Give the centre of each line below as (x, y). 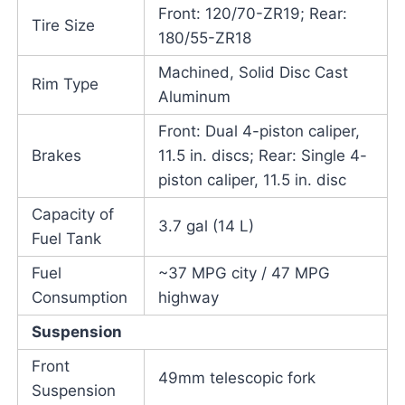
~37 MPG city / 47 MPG (244, 273)
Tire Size (63, 26)
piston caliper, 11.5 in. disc (252, 180)
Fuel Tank (66, 239)
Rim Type (65, 85)
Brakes (56, 156)
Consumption (79, 298)
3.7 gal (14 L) (206, 226)
